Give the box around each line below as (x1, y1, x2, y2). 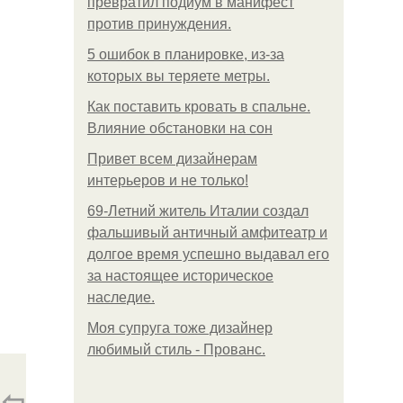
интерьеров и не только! (87, 173, 248, 188)
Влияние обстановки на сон (87, 121, 273, 136)
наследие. (87, 290, 155, 305)
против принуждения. (87, 16, 231, 31)
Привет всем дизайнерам (87, 151, 257, 166)
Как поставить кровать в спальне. (87, 99, 310, 114)
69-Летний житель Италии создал (87, 203, 309, 219)
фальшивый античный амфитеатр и (87, 225, 327, 240)
